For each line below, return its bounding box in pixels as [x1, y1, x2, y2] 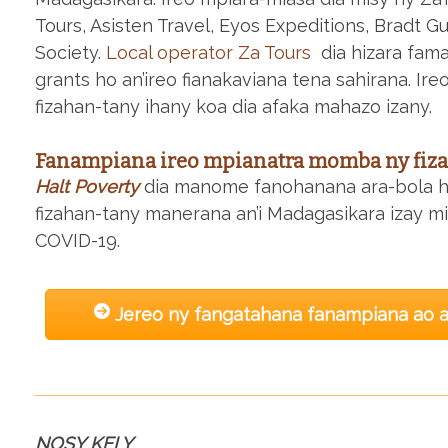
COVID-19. [35, 229, 120, 251]
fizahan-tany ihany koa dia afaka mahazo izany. [35, 96, 432, 118]
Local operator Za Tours [106, 42, 311, 64]
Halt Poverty [35, 175, 139, 197]
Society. [35, 42, 106, 64]
